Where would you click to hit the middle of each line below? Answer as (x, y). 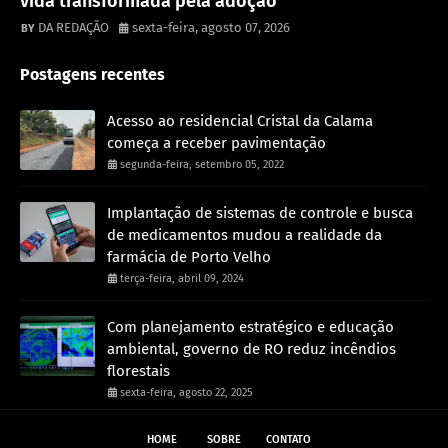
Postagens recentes (92, 74)
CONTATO (288, 439)
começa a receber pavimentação (216, 142)
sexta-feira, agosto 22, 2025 (186, 392)
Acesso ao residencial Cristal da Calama (240, 120)
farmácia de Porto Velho (189, 256)
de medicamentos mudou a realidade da (244, 234)
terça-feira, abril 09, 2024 (182, 278)
